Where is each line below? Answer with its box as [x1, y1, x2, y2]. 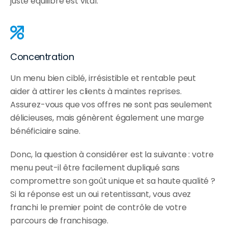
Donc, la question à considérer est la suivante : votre [10, 149, 214, 161]
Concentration [10, 50, 74, 64]
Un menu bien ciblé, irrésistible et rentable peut [10, 72, 196, 84]
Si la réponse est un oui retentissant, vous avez [10, 188, 191, 201]
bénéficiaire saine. [10, 125, 80, 137]
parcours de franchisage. [10, 215, 109, 227]
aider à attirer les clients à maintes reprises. [10, 85, 182, 98]
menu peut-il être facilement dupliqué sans [10, 162, 180, 174]
